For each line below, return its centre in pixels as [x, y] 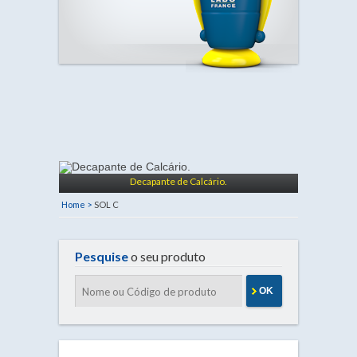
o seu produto [167, 256]
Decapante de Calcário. [178, 181]
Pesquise [102, 256]
